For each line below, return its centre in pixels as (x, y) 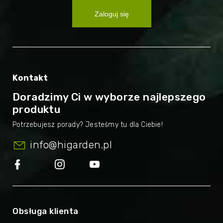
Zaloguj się (111, 14)
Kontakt (30, 78)
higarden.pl (84, 145)
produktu (37, 109)
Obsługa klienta (46, 211)
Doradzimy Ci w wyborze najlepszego (109, 97)
